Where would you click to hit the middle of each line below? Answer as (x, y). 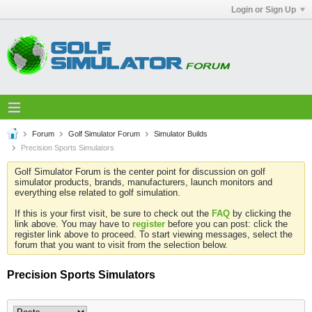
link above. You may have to (73, 224)
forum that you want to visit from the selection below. (121, 245)
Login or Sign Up (264, 9)
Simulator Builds (181, 134)
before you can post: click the (226, 224)
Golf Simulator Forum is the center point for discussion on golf (140, 172)
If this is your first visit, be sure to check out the (113, 213)
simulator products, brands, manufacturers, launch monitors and (143, 182)
